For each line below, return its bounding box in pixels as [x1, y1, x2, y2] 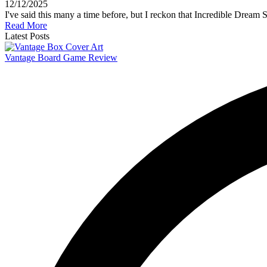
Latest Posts [5, 31, 49, 42]
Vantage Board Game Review [5, 52, 117, 63]
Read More [5, 20, 47, 31]
